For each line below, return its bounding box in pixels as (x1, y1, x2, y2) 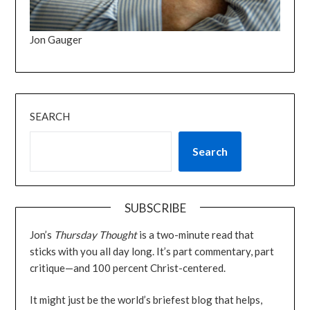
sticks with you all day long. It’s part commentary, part (30, 244, 275, 257)
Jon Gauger (30, 33, 83, 46)
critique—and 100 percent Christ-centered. (30, 261, 226, 274)
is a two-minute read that (137, 228, 255, 241)
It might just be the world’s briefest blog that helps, (30, 293, 263, 307)
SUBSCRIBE (124, 200, 186, 215)
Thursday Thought (54, 228, 138, 241)
